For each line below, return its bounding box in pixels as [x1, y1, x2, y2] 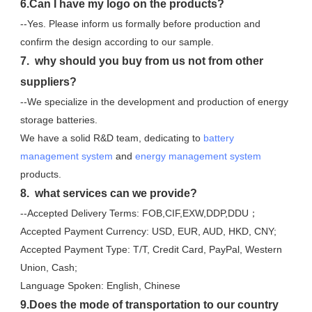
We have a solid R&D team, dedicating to [20, 132, 203, 143]
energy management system [135, 150, 261, 162]
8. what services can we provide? [20, 187, 197, 199]
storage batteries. [20, 114, 100, 125]
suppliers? [20, 75, 77, 88]
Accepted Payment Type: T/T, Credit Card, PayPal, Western [20, 243, 282, 255]
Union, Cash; [20, 261, 77, 273]
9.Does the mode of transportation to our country [20, 298, 279, 311]
